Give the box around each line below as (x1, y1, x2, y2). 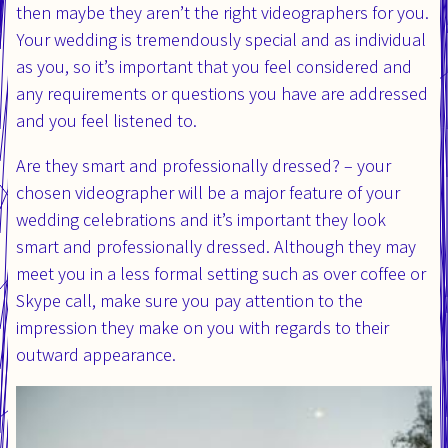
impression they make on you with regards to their (16, 315, 389, 339)
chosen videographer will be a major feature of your (16, 180, 400, 204)
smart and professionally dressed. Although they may (16, 234, 416, 258)
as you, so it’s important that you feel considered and (16, 54, 412, 78)
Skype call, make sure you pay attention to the (16, 288, 363, 312)
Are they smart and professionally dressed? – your (16, 153, 391, 177)
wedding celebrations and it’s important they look (16, 207, 386, 231)
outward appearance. (16, 342, 176, 366)
